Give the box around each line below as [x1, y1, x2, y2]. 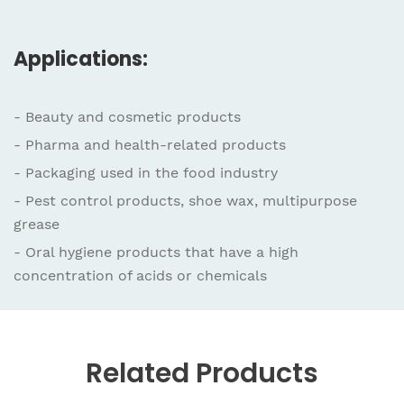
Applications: [14, 45, 148, 74]
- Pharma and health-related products [14, 136, 286, 154]
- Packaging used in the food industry [14, 164, 278, 182]
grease [14, 216, 60, 234]
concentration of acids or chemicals [14, 267, 267, 285]
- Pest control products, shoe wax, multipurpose [14, 192, 357, 210]
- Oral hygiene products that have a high [14, 243, 298, 262]
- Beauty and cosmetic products [14, 108, 241, 126]
